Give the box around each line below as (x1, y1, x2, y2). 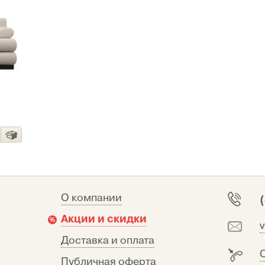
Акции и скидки (61, 212, 147, 226)
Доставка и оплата (61, 234, 154, 247)
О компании (61, 191, 122, 205)
